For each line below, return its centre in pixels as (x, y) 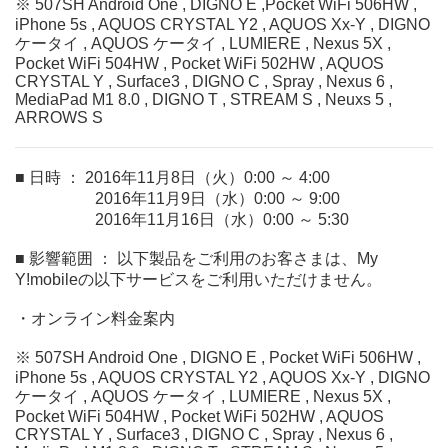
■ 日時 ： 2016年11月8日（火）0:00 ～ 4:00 (172, 177)
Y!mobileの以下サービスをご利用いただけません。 (198, 279)
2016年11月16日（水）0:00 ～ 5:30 (182, 219)
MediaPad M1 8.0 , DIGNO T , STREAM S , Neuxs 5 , (203, 99)
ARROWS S (59, 117)
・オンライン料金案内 (95, 318)
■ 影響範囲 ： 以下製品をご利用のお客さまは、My (196, 258)
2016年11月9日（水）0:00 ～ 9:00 (177, 198)
